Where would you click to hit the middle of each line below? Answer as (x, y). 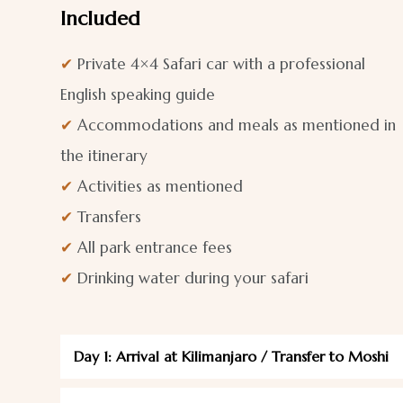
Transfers (107, 216)
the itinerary (104, 155)
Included (101, 18)
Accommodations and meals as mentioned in (235, 125)
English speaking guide (138, 94)
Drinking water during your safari (191, 278)
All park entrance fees (153, 247)
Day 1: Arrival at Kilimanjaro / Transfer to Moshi (232, 356)
